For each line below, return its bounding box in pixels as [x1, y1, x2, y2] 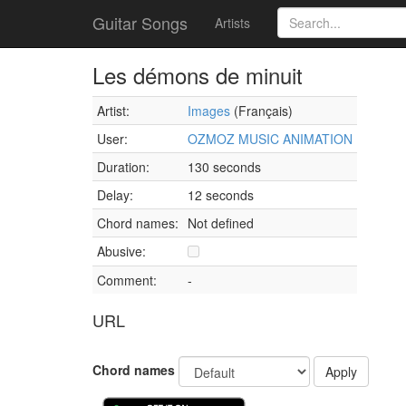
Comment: [97, 271, 157, 289]
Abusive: [97, 242, 146, 260]
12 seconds [188, 186, 254, 204]
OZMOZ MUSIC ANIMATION [188, 130, 353, 148]
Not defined [188, 214, 254, 232]
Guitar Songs [92, 11, 188, 34]
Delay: [97, 186, 133, 204]
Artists [215, 14, 250, 32]
